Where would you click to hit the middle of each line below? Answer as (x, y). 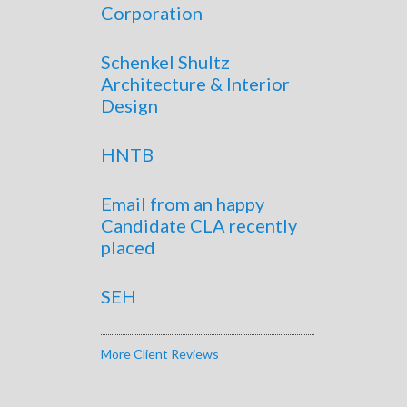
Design (129, 105)
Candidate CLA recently (199, 225)
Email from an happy (183, 203)
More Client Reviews (160, 353)
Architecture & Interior (195, 83)
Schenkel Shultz (165, 61)
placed (128, 247)
